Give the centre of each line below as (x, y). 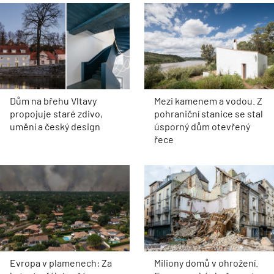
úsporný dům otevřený (202, 126)
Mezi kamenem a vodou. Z (208, 100)
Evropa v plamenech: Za (61, 263)
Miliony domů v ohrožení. (206, 263)
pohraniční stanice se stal (209, 113)
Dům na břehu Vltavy (53, 100)
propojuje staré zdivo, (56, 113)
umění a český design (55, 126)
